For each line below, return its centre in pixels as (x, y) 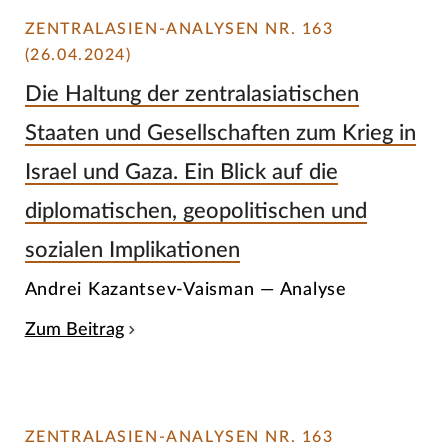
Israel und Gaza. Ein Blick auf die (181, 171)
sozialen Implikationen (132, 249)
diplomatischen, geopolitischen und (195, 210)
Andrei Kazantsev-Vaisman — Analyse (185, 290)
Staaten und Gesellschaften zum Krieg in (220, 132)
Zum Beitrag (74, 330)
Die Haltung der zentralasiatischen (191, 93)
